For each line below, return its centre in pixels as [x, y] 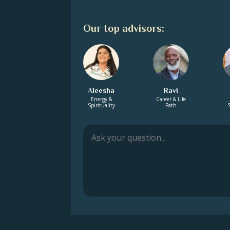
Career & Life [171, 99]
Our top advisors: [124, 28]
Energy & [101, 99]
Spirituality [101, 105]
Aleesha [101, 90]
